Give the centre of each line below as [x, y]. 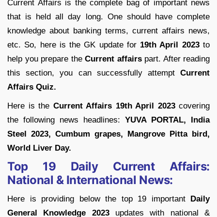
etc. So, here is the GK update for [72, 45]
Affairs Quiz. [33, 87]
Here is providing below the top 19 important [99, 199]
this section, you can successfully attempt [94, 73]
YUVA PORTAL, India [167, 120]
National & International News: [90, 180]
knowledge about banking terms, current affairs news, [108, 31]
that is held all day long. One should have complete [108, 16]
